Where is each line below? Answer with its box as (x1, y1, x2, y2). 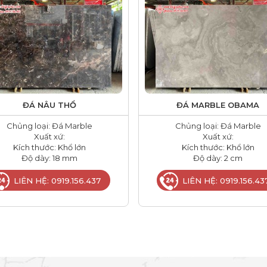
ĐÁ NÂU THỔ (22, 100, 76, 110)
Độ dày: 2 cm (193, 153, 243, 163)
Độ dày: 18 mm (21, 153, 77, 163)
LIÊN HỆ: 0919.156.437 (14, 175, 101, 185)
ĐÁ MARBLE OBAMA (176, 100, 259, 110)
